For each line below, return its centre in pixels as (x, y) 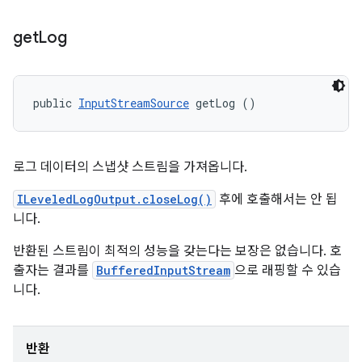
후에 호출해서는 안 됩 (277, 200)
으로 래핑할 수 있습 (288, 271)
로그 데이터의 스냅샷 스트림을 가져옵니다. (130, 167)
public (56, 103)
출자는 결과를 (53, 271)
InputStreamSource (134, 103)
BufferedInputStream (163, 270)
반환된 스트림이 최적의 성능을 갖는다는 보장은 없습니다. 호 (177, 251)
